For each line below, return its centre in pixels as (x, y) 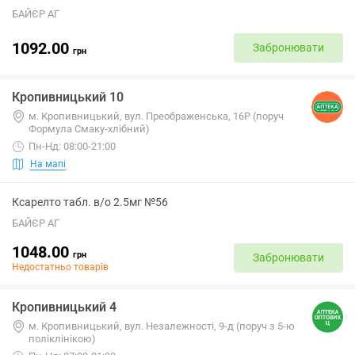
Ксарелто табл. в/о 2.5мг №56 (90, 202)
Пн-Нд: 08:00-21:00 (72, 146)
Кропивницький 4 (64, 307)
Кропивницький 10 (68, 97)
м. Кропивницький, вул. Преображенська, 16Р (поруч (156, 116)
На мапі (48, 164)
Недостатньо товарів (60, 267)
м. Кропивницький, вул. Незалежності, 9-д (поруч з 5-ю (162, 326)
